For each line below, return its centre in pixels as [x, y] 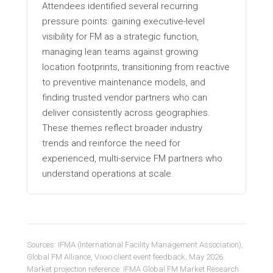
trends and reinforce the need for [111, 143]
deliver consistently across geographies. [126, 112]
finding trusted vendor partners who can [125, 97]
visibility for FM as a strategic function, [120, 36]
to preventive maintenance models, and [124, 82]
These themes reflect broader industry [122, 128]
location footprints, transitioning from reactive [136, 67]
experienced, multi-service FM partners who [132, 158]
